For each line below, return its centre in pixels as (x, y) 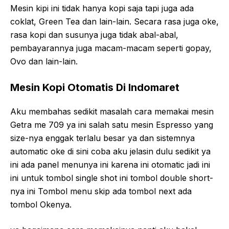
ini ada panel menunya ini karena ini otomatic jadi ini (110, 164)
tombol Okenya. (41, 204)
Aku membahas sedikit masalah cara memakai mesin (112, 111)
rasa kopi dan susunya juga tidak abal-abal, (94, 35)
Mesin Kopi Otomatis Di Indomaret (95, 87)
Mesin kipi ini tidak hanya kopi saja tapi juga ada (102, 8)
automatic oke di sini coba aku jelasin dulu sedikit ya (110, 151)
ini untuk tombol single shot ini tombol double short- (112, 178)
